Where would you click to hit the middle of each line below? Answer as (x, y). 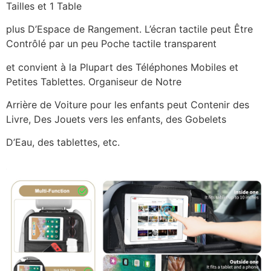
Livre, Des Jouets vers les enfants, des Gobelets (116, 119)
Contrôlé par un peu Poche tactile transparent (111, 44)
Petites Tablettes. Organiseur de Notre (94, 81)
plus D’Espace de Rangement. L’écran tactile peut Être (129, 29)
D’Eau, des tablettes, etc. (63, 142)
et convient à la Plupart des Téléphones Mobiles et (122, 67)
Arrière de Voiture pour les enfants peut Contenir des (128, 105)
